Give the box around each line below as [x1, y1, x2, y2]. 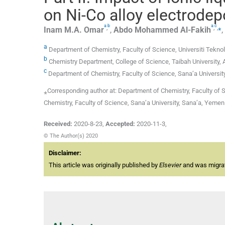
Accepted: [105, 120, 135, 128]
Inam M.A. [44, 25, 82, 35]
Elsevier [159, 161, 181, 169]
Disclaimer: [49, 149, 81, 157]
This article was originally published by [49, 161, 159, 169]
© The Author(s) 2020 [44, 133, 98, 140]
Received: [44, 120, 72, 128]
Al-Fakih [180, 25, 211, 35]
